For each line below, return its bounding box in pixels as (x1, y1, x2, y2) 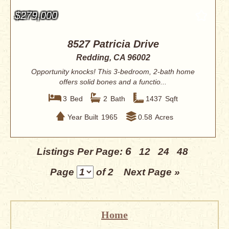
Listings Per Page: (37, 146, 125, 157)
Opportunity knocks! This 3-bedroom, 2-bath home (31, 67, 195, 76)
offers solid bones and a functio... (59, 78, 167, 86)
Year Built (67, 112, 98, 121)
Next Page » (124, 167, 180, 178)
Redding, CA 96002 (76, 53, 150, 62)
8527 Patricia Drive (67, 38, 159, 50)
